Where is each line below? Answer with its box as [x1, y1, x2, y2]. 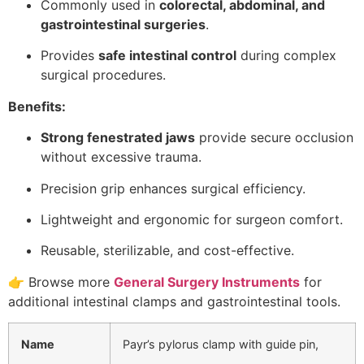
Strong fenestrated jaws [41, 129, 195, 146]
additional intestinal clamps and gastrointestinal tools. [8, 292, 340, 310]
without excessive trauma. [41, 149, 201, 166]
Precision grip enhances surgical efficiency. [41, 180, 305, 197]
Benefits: [8, 97, 66, 115]
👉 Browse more [8, 273, 114, 290]
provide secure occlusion [195, 129, 353, 146]
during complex [236, 47, 336, 64]
